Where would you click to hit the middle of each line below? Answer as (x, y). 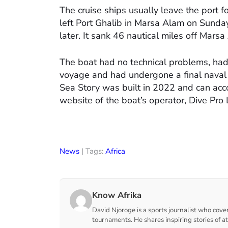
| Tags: (92, 151)
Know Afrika (117, 195)
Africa (115, 151)
